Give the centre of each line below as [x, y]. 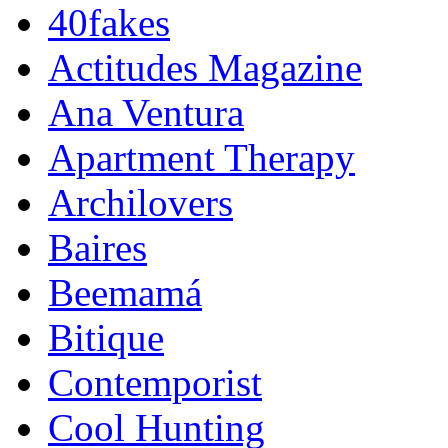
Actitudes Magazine [205, 68]
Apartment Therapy [201, 158]
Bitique [106, 338]
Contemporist [155, 383]
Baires [97, 248]
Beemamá [125, 293]
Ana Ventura [146, 113]
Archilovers [140, 203]
